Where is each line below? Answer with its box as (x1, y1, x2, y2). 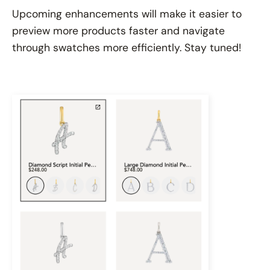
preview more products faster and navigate (12, 24, 225, 38)
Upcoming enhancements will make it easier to (12, 7, 242, 21)
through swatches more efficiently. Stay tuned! (12, 41, 241, 55)
